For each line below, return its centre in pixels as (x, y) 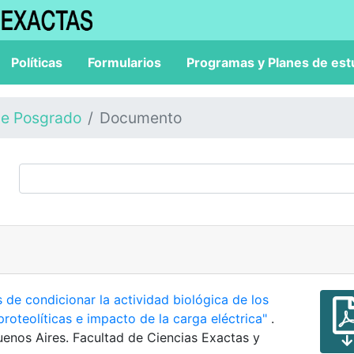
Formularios (124, 62)
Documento (141, 118)
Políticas (37, 62)
